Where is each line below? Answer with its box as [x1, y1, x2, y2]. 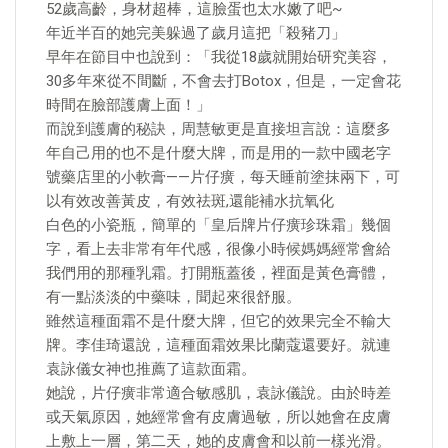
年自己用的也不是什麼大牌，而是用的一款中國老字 [46, 144, 391, 162]
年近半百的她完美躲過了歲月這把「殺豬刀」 [46, 24, 346, 42]
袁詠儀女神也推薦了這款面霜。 [46, 360, 256, 378]
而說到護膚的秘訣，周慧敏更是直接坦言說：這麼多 [46, 120, 391, 138]
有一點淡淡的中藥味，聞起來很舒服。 [46, 288, 301, 306]
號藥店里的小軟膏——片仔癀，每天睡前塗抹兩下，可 [46, 168, 400, 186]
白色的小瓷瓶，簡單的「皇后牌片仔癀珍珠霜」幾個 [46, 216, 391, 234]
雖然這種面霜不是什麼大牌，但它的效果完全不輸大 [46, 312, 391, 330]
